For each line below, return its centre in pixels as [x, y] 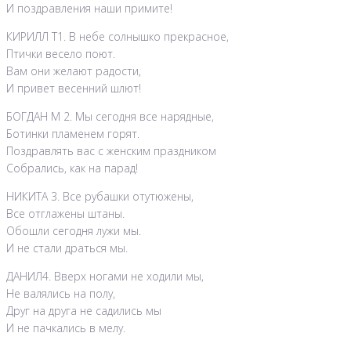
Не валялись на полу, [61, 294]
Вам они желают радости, [74, 71]
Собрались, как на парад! [72, 168]
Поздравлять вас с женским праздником [111, 151]
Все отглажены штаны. [65, 214]
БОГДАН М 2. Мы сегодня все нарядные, [110, 117]
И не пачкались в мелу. [66, 328]
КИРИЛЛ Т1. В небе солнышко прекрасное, [118, 37]
